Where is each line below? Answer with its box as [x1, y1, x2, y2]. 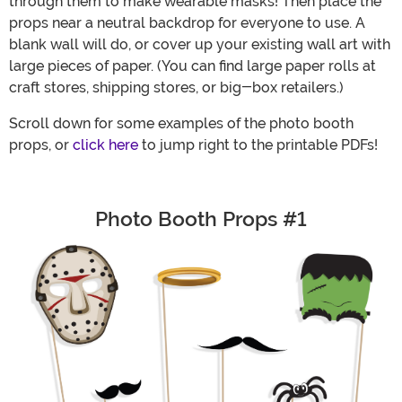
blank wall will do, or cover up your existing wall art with [9, 35, 390, 53]
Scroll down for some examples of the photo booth [9, 114, 354, 132]
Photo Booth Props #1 [95, 205, 307, 232]
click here [73, 135, 138, 153]
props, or [9, 135, 73, 153]
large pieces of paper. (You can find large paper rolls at [9, 57, 376, 74]
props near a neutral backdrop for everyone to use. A [9, 13, 365, 31]
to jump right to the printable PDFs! [138, 135, 378, 153]
